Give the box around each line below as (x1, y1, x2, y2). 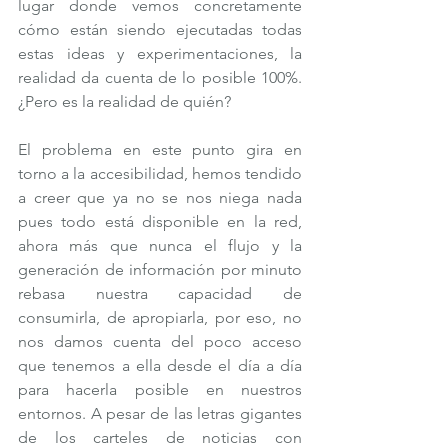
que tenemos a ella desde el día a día (18, 355, 302, 375)
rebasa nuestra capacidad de (18, 283, 302, 303)
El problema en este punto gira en (18, 139, 302, 159)
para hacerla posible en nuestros (18, 379, 302, 399)
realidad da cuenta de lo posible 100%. (18, 67, 302, 87)
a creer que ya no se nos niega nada (18, 187, 302, 207)
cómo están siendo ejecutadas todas (18, 19, 302, 39)
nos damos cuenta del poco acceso (18, 331, 302, 351)
